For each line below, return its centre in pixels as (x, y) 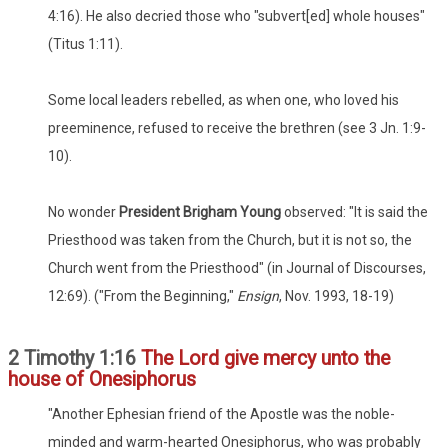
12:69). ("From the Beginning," (142, 295)
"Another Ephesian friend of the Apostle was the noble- (221, 413)
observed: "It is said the (354, 211)
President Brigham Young (200, 211)
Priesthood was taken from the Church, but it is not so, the (230, 239)
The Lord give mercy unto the (263, 358)
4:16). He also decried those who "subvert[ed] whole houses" (236, 15)
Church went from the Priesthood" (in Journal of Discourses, (237, 267)
